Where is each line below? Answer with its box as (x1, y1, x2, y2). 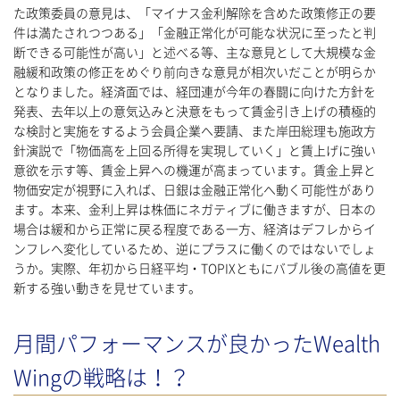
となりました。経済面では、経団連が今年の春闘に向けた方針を (13, 86, 376, 99)
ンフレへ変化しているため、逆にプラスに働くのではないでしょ (13, 243, 376, 256)
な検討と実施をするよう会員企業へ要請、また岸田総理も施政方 (13, 125, 376, 138)
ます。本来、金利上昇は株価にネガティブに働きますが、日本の (13, 204, 376, 217)
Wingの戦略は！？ (13, 367, 190, 389)
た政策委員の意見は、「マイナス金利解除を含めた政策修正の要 (13, 7, 376, 21)
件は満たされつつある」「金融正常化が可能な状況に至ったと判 (13, 27, 376, 40)
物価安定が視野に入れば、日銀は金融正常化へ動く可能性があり (13, 184, 376, 197)
